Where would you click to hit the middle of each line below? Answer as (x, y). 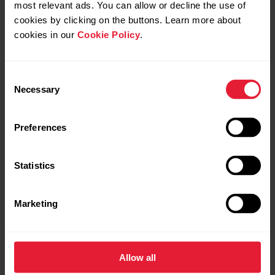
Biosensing (63, 133)
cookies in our (46, 34)
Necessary (37, 89)
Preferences (41, 127)
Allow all (137, 257)
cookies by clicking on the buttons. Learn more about (127, 20)
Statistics (34, 165)
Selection (23, 91)
